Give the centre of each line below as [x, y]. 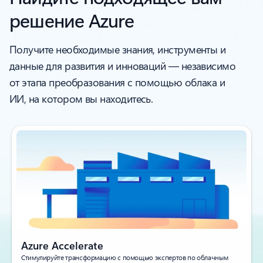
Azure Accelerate [62, 246]
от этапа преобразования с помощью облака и [117, 82]
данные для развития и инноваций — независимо [123, 65]
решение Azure [72, 19]
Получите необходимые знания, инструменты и [118, 49]
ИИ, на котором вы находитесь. [81, 98]
